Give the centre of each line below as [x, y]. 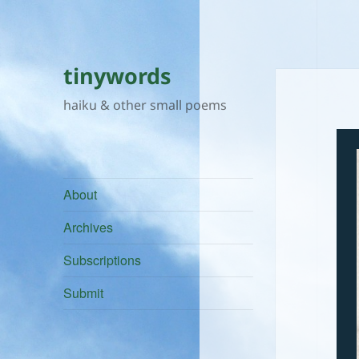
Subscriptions [103, 260]
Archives [89, 228]
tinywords [117, 76]
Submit [84, 293]
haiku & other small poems [145, 105]
